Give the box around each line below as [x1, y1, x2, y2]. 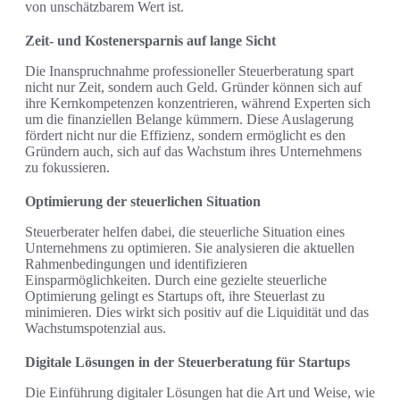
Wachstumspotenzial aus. [25, 321, 166, 337]
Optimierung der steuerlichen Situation [25, 194, 261, 210]
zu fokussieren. [25, 160, 110, 176]
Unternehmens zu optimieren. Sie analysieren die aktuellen [25, 240, 354, 256]
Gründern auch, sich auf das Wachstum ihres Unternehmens [25, 144, 362, 160]
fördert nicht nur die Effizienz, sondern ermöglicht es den [25, 128, 346, 144]
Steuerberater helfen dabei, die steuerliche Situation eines [25, 224, 345, 240]
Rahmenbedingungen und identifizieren [25, 256, 247, 272]
